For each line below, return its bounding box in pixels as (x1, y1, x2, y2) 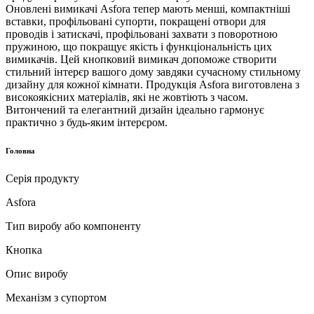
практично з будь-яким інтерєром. (6, 116, 168, 128)
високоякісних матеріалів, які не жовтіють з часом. (6, 90, 248, 103)
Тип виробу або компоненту (6, 219, 141, 232)
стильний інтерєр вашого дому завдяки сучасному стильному (6, 65, 301, 78)
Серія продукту (6, 172, 79, 184)
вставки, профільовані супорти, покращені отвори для (6, 15, 266, 27)
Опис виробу (6, 267, 68, 280)
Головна (6, 146, 35, 155)
